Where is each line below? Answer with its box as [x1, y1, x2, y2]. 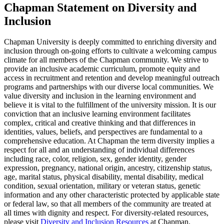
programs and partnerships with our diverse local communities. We [4, 82, 213, 91]
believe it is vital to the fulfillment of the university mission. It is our [4, 100, 216, 109]
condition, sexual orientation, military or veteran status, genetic [4, 181, 200, 190]
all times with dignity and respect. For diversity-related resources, [4, 208, 208, 217]
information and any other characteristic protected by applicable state [4, 190, 219, 199]
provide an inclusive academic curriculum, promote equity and [4, 64, 200, 73]
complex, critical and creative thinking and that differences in [4, 118, 195, 127]
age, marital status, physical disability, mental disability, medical [4, 172, 203, 181]
